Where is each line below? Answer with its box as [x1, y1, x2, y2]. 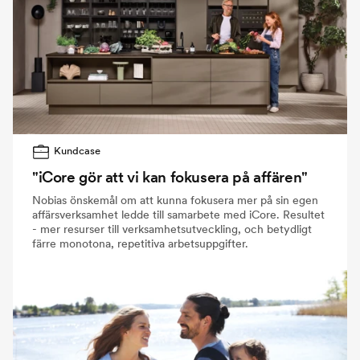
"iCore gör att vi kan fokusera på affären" [32, 167, 308, 186]
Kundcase [54, 144, 101, 157]
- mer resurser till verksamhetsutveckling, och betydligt [32, 221, 312, 236]
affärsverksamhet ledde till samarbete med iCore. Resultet [32, 207, 325, 222]
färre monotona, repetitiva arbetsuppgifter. [32, 235, 248, 251]
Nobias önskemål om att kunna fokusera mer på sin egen [32, 192, 318, 207]
